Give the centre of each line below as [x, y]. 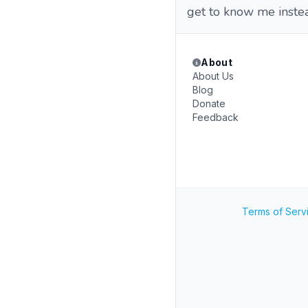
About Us [213, 76]
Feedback [216, 117]
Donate [209, 103]
